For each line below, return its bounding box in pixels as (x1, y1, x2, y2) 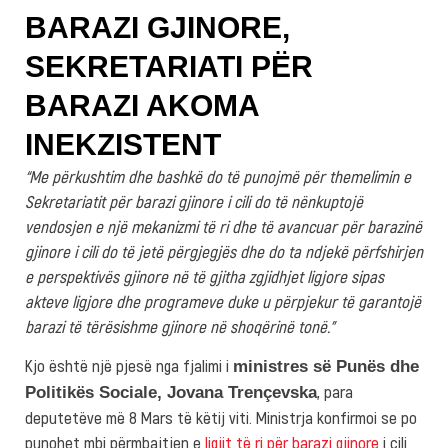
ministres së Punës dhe (233, 357, 419, 377)
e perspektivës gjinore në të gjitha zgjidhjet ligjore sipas (25, 266, 384, 286)
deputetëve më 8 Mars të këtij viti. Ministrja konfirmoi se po (25, 407, 417, 428)
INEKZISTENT (25, 128, 221, 161)
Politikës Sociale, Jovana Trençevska (25, 383, 317, 403)
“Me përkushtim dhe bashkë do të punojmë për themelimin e (25, 166, 411, 186)
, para (317, 381, 353, 402)
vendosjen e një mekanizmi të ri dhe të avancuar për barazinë (25, 216, 422, 236)
